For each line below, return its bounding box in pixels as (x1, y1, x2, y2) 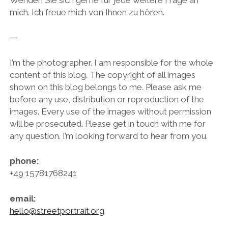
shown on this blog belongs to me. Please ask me (9, 81, 202, 92)
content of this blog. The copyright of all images (9, 69, 195, 80)
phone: (9, 156, 176, 166)
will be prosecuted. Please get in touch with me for (9, 118, 206, 129)
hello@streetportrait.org (9, 205, 104, 216)
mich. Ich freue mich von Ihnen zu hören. (9, 7, 164, 17)
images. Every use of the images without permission (9, 106, 211, 117)
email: (9, 193, 183, 204)
